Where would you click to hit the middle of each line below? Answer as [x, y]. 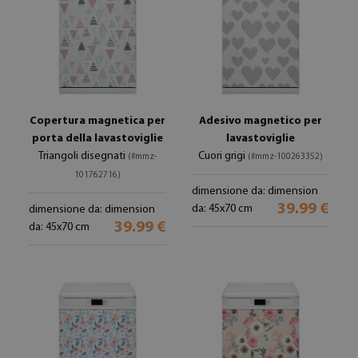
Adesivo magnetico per [261, 121]
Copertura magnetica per [97, 121]
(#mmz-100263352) [285, 157]
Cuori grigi [223, 156]
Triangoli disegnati [83, 156]
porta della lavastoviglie [97, 139]
